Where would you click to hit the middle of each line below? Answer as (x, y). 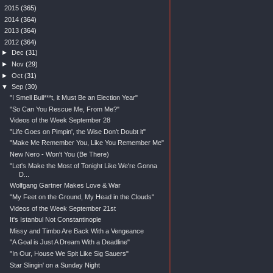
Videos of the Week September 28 (60, 120)
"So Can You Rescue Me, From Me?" (64, 109)
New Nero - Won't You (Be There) (59, 154)
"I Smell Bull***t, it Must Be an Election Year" (73, 97)
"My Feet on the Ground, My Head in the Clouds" (82, 197)
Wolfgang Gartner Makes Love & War (65, 186)
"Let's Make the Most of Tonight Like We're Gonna (83, 165)
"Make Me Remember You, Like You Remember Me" (87, 143)
